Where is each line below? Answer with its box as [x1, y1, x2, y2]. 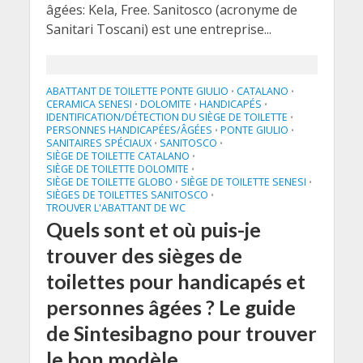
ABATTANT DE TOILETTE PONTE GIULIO [45, 84, 228, 98]
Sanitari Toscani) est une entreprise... [45, 20, 271, 38]
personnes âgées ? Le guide [45, 295, 296, 319]
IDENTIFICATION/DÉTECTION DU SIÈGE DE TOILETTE [45, 110, 288, 124]
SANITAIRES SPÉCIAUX [45, 136, 152, 150]
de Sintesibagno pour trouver [45, 321, 317, 345]
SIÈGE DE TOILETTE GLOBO [45, 175, 173, 189]
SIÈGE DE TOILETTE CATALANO [45, 149, 190, 163]
